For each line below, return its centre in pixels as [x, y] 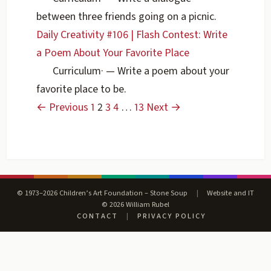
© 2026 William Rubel [135, 204]
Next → [164, 108]
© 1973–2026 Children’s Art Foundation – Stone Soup [103, 193]
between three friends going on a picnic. [127, 17]
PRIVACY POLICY [171, 216]
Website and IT [229, 193]
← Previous [63, 108]
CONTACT [98, 216]
